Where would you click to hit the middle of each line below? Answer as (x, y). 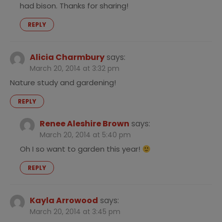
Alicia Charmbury (67, 57)
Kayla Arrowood (64, 201)
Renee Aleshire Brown (84, 124)
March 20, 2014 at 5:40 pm (85, 135)
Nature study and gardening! (63, 83)
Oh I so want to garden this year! (81, 149)
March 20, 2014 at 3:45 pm (75, 212)
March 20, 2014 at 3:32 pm (75, 69)
